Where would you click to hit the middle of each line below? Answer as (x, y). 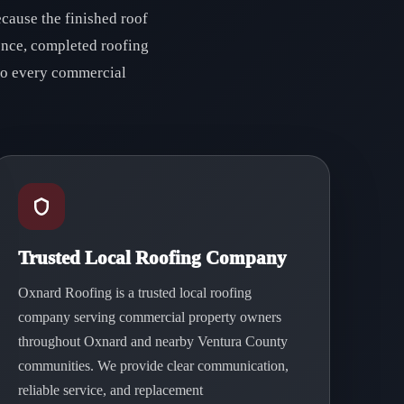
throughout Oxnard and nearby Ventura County (152, 341)
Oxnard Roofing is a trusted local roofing (134, 293)
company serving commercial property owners (149, 317)
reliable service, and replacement (110, 390)
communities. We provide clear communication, (153, 366)
